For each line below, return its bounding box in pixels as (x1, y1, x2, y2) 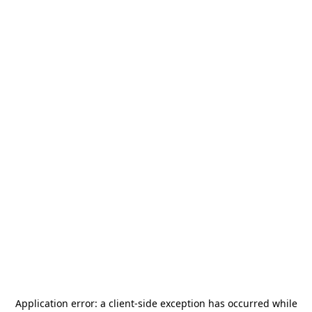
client (108, 297, 134, 310)
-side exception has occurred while (134, 297, 297, 310)
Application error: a (15, 297, 109, 310)
